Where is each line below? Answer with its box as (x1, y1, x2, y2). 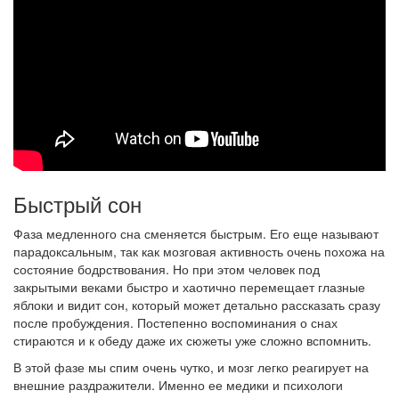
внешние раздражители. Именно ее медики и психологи (13, 376, 343, 394)
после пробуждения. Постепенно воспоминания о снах (13, 313, 338, 331)
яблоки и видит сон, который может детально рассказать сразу (13, 296, 380, 313)
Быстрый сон (13, 188, 142, 219)
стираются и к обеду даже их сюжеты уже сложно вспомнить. (13, 331, 371, 349)
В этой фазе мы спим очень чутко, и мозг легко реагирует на (13, 358, 369, 376)
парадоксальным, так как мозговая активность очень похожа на (13, 242, 385, 260)
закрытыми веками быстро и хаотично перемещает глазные (13, 278, 365, 296)
